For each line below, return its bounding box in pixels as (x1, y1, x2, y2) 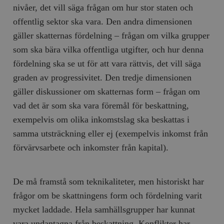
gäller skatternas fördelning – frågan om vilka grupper (13, 30, 210, 40)
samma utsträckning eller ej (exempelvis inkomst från (13, 128, 208, 138)
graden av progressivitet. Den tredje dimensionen (13, 72, 192, 82)
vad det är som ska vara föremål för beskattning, (13, 100, 189, 110)
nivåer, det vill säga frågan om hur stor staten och (13, 2, 193, 12)
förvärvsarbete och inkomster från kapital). (13, 142, 169, 152)
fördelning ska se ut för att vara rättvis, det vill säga (13, 58, 201, 68)
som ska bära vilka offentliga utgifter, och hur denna (13, 44, 204, 54)
